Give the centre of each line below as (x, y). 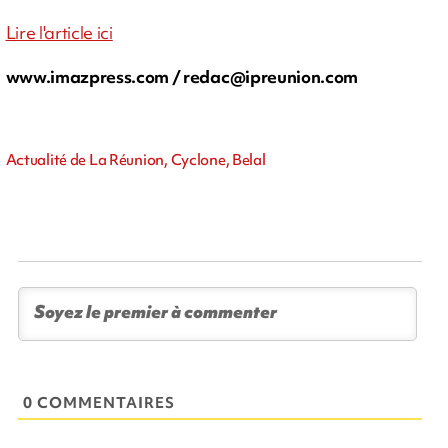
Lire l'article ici (59, 32)
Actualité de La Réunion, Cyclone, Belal (135, 159)
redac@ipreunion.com (271, 76)
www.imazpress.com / (94, 76)
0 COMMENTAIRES (99, 402)
